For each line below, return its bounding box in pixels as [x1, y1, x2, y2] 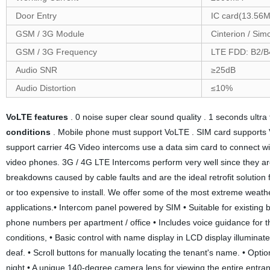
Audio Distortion [15, 83, 76, 93]
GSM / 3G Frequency [15, 47, 97, 57]
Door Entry [15, 11, 57, 20]
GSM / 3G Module [15, 29, 84, 39]
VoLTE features [5, 112, 68, 122]
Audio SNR [15, 65, 57, 75]
